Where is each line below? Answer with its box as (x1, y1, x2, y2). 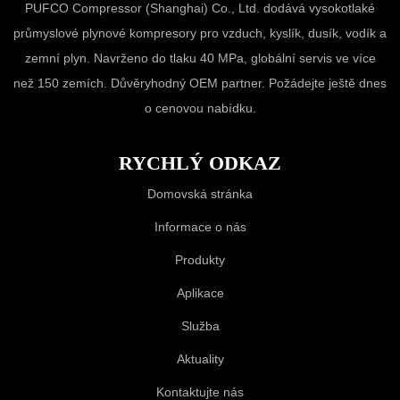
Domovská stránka (147, 186, 253, 201)
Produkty (175, 252, 225, 267)
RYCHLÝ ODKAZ (119, 151, 281, 174)
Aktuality (176, 351, 224, 366)
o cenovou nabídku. (144, 100, 256, 115)
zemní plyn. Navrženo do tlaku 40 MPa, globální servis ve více (24, 50, 376, 65)
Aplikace (176, 285, 224, 300)
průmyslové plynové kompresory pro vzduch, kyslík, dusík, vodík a (13, 25, 387, 40)
